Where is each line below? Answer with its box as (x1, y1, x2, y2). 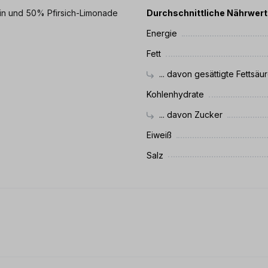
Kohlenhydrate (147, 89, 204, 99)
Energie (147, 28, 177, 38)
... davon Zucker (156, 109, 223, 120)
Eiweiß (147, 130, 172, 140)
